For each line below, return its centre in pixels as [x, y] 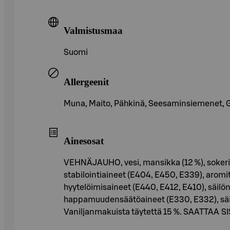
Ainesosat [84, 141]
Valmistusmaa [93, 31]
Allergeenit [86, 82]
